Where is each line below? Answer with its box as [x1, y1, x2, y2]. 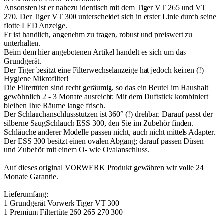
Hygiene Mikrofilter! [4, 74, 69, 83]
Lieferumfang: [4, 189, 48, 198]
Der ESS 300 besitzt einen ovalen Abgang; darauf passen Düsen [4, 136, 204, 145]
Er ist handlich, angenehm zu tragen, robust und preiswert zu [4, 30, 192, 38]
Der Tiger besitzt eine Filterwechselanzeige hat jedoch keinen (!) [4, 65, 204, 74]
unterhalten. [4, 38, 40, 47]
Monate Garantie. [4, 172, 58, 181]
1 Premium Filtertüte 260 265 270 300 [4, 207, 123, 216]
